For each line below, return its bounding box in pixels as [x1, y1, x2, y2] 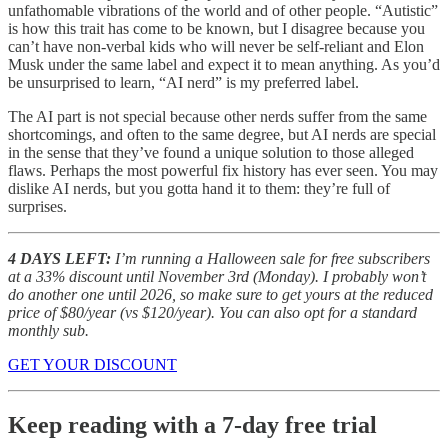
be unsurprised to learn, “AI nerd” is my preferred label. [8, 73, 359, 91]
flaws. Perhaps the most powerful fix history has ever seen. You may [8, 161, 438, 179]
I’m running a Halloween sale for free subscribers [111, 249, 430, 267]
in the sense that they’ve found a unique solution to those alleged [8, 143, 414, 161]
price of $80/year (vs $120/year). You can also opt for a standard [8, 303, 417, 321]
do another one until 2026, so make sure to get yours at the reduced [8, 285, 433, 303]
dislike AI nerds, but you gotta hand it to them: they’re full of [8, 179, 390, 197]
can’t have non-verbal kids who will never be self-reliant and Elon [8, 37, 424, 55]
